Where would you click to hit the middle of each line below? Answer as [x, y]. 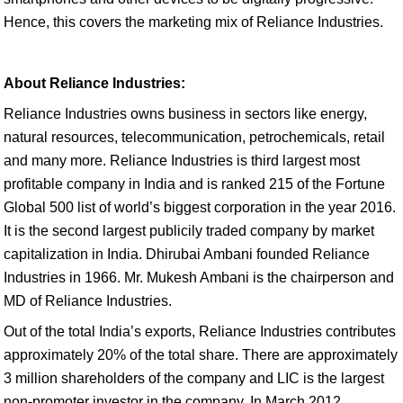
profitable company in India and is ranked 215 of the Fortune [194, 184]
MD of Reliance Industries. [88, 301]
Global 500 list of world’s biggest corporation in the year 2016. [200, 207]
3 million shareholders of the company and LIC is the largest [194, 378]
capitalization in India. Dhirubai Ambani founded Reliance [187, 254]
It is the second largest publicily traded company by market [189, 231]
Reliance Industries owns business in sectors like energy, [185, 114]
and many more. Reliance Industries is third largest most [182, 161]
